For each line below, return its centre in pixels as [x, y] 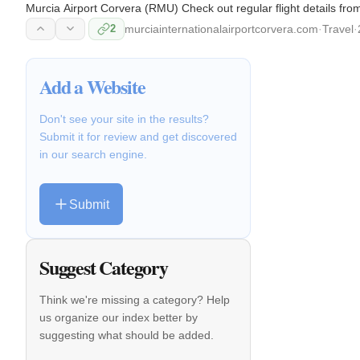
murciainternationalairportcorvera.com [221, 29]
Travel [338, 29]
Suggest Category [104, 268]
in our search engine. [93, 154]
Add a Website [92, 86]
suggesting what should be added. [127, 335]
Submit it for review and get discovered [138, 136]
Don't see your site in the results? [124, 119]
